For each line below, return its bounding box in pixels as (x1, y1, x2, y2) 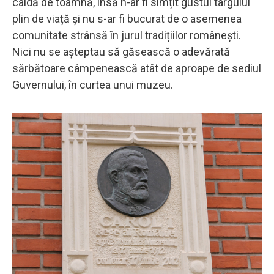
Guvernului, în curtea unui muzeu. (12, 78, 173, 91)
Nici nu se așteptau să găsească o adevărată (12, 45, 230, 58)
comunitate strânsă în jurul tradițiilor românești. (12, 28, 241, 42)
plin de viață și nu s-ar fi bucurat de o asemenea (12, 12, 242, 25)
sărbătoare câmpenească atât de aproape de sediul (12, 61, 261, 75)
